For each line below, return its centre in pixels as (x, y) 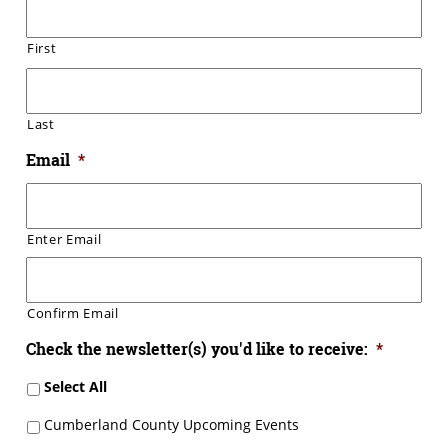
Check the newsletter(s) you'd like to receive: (197, 349)
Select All (75, 387)
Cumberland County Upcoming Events (171, 424)
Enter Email (64, 239)
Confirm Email (73, 313)
